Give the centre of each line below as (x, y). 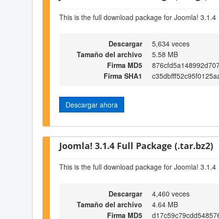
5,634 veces (171, 44)
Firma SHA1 (123, 76)
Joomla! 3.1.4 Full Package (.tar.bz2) (136, 145)
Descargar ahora (92, 105)
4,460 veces (171, 193)
